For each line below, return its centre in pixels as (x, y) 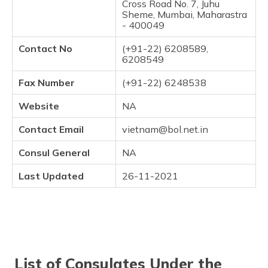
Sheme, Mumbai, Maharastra (185, 14)
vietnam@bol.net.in (165, 129)
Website (39, 106)
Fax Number (47, 83)
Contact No (45, 48)
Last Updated (51, 176)
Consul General (54, 153)
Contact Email (51, 129)
